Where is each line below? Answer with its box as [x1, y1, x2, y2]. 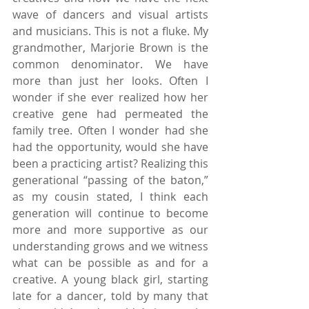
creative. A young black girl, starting [12, 271, 208, 287]
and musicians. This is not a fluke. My [12, 23, 208, 39]
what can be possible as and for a [12, 255, 208, 270]
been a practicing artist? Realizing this [12, 155, 208, 171]
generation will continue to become [12, 205, 208, 221]
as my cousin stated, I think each [12, 188, 208, 204]
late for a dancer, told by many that [12, 288, 208, 303]
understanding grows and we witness [12, 238, 208, 254]
